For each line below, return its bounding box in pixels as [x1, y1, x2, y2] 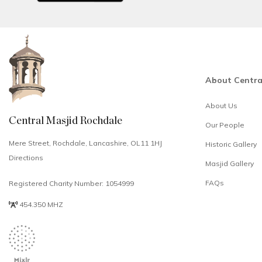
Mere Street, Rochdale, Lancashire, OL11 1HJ [9, 139, 162, 148]
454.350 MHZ [18, 200, 63, 209]
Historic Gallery [205, 140, 257, 149]
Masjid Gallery [205, 159, 254, 168]
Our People [205, 120, 244, 130]
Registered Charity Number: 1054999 [9, 179, 134, 188]
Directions [9, 153, 43, 163]
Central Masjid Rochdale [9, 116, 122, 127]
